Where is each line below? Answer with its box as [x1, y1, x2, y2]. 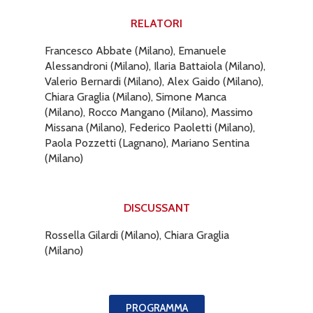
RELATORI [131, 16, 182, 30]
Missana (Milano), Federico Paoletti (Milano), [45, 120, 255, 134]
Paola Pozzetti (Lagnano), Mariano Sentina [45, 136, 249, 150]
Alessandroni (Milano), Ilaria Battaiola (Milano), [45, 59, 265, 73]
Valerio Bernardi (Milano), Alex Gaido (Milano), [45, 74, 263, 88]
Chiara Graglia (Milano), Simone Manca [45, 89, 226, 103]
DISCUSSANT [123, 201, 190, 214]
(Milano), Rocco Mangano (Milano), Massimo [45, 105, 253, 119]
